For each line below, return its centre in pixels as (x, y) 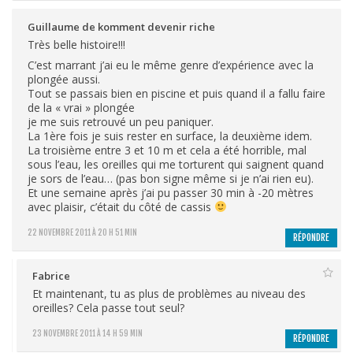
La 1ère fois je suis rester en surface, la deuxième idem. (170, 136)
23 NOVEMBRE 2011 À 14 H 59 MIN (87, 333)
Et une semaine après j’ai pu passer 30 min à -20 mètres (171, 192)
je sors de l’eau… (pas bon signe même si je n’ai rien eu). (171, 178)
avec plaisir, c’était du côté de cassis (121, 206)
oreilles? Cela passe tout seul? (108, 307)
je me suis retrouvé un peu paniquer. (121, 121)
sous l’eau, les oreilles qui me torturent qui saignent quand (176, 164)
